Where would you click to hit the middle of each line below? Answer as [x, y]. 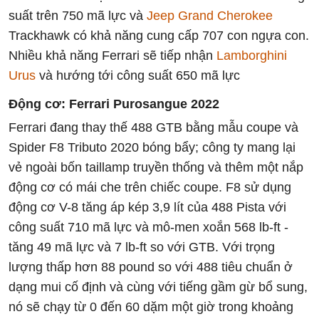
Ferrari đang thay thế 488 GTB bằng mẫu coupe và [153, 127]
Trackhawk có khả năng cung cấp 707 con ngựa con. [159, 35]
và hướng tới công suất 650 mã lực [138, 75]
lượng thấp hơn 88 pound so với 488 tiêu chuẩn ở [151, 267]
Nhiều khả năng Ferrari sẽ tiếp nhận [113, 55]
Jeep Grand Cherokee [210, 15]
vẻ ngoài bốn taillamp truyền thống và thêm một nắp [156, 167]
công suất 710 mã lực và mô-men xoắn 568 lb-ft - [148, 227]
